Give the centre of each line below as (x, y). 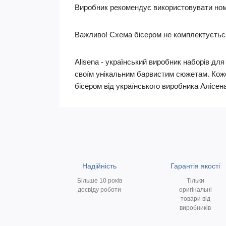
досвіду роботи (99, 189)
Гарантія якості (195, 166)
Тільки (195, 180)
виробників (195, 208)
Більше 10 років (99, 180)
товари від (195, 199)
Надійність (99, 166)
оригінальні (195, 189)
